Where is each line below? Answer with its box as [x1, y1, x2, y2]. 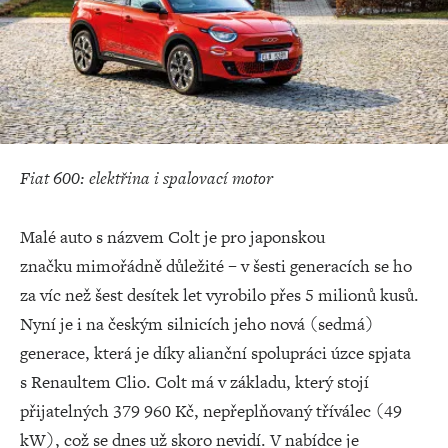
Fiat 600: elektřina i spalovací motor [20, 165, 273, 190]
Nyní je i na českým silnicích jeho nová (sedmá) [20, 311, 374, 336]
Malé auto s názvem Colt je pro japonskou [20, 224, 325, 249]
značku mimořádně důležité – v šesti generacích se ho [20, 253, 412, 278]
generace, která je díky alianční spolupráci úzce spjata [20, 340, 411, 365]
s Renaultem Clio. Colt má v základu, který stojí [20, 369, 369, 394]
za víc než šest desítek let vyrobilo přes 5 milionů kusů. [20, 282, 419, 307]
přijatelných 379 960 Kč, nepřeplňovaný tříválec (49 [20, 398, 402, 423]
